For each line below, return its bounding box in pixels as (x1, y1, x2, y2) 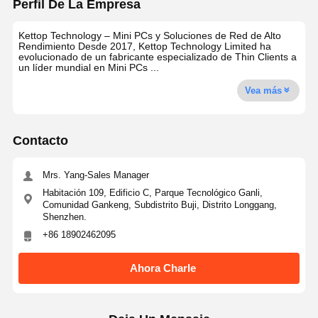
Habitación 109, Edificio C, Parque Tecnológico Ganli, (42, 187, 263, 199)
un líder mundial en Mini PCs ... (18, 62, 160, 74)
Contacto (12, 133, 68, 148)
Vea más (245, 84, 283, 96)
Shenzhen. (42, 212, 87, 223)
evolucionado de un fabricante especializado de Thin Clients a (18, 51, 297, 63)
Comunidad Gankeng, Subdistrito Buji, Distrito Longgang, (42, 199, 277, 211)
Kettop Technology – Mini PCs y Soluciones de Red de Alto (18, 30, 282, 42)
